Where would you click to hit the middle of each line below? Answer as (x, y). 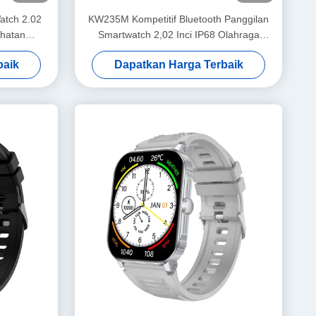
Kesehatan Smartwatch (178, 50)
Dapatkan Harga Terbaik (178, 65)
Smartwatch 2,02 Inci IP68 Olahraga (178, 35)
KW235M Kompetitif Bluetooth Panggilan (178, 19)
